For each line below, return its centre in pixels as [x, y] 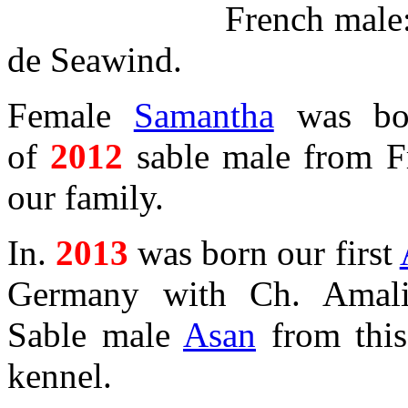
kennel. [64, 375]
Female [71, 115]
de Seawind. [95, 59]
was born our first [264, 252]
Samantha [204, 115]
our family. [86, 197]
